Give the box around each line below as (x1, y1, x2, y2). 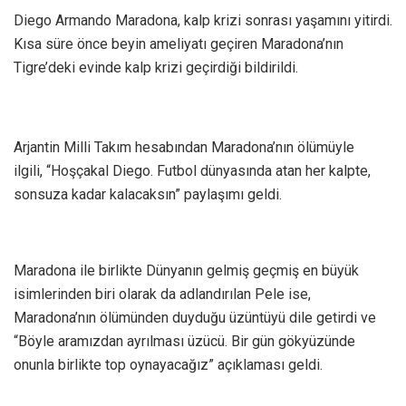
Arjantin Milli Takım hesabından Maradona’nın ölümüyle (14, 138, 354, 156)
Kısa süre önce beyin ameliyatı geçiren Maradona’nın (14, 34, 343, 53)
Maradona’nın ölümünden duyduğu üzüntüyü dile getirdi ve (14, 308, 376, 326)
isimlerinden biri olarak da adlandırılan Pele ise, (14, 285, 311, 303)
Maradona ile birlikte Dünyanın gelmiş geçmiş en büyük (14, 261, 359, 279)
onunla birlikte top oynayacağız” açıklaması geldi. (14, 355, 323, 373)
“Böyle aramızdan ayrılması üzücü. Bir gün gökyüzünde (14, 332, 355, 350)
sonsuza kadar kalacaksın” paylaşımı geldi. (14, 185, 282, 203)
